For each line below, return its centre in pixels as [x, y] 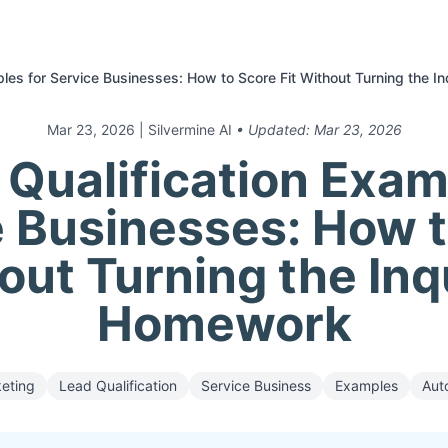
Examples [366, 385]
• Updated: [274, 129]
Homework [224, 323]
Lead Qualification [118, 385]
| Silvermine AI [185, 129]
